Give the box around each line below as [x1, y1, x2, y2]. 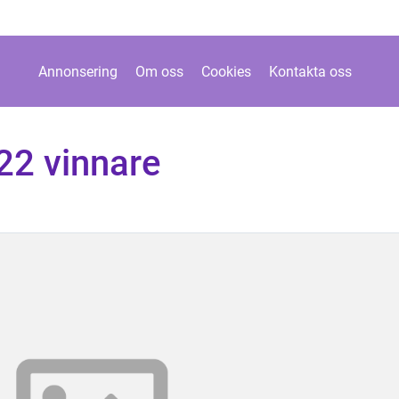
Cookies [200, 62, 251, 80]
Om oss [134, 62, 183, 80]
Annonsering [37, 62, 118, 80]
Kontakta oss [268, 62, 352, 80]
